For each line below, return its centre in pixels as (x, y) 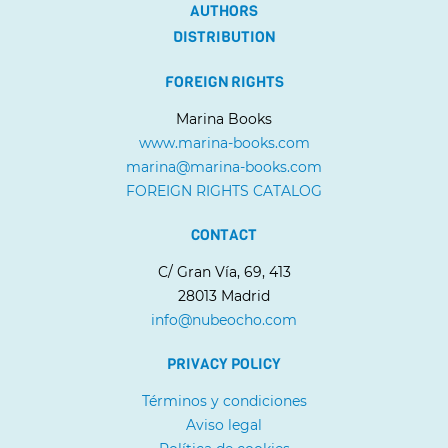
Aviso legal (224, 424)
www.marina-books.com (224, 142)
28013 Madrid (224, 295)
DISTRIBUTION (224, 36)
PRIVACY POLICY (224, 363)
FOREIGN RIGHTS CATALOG (224, 190)
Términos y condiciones (224, 400)
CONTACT (224, 234)
